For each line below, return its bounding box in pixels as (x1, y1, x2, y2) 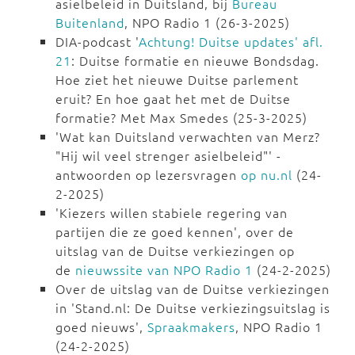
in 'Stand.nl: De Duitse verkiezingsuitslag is (55, 299, 330, 317)
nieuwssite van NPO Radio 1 (75, 261, 253, 279)
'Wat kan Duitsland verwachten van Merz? (55, 128, 320, 146)
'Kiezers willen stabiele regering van (55, 204, 288, 222)
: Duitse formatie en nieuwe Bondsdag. (71, 52, 319, 70)
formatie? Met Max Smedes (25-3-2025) (55, 109, 307, 127)
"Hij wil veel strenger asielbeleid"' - (55, 147, 281, 165)
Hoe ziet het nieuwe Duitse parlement (55, 71, 299, 89)
